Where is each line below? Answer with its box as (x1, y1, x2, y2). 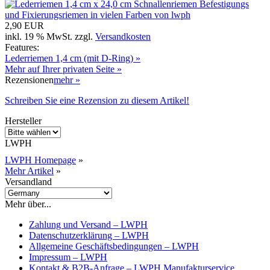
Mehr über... (5, 198, 51, 209)
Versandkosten (95, 31, 151, 42)
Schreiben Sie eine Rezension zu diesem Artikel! (5, 95, 189, 105)
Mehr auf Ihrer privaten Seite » (5, 63, 122, 74)
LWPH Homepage (5, 154, 76, 165)
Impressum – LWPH (29, 251, 107, 262)
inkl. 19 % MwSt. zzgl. (5, 31, 95, 42)
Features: (5, 42, 39, 52)
